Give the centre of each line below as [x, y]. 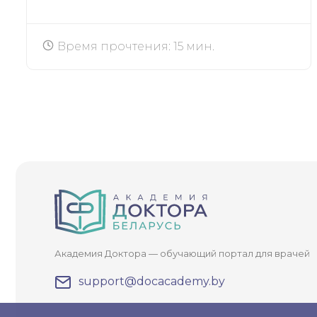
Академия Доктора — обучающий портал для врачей [182, 253]
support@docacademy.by [152, 281]
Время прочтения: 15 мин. [136, 46]
